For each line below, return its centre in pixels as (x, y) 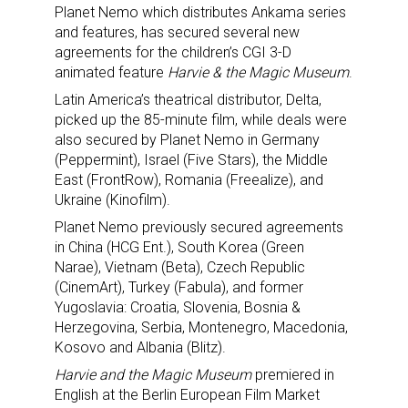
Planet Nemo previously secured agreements (199, 228)
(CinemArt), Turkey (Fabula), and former (179, 288)
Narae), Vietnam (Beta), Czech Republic (180, 268)
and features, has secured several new (177, 33)
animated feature (111, 73)
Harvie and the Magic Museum (153, 375)
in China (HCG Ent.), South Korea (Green (179, 248)
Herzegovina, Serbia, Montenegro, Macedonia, (201, 328)
